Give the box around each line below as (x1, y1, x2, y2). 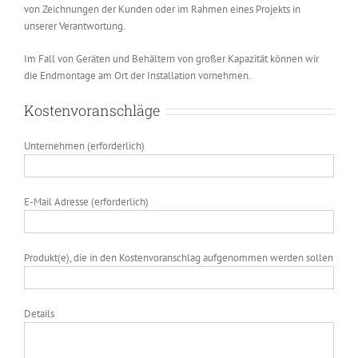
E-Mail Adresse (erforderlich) (24, 195, 149, 209)
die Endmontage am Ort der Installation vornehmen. (24, 69, 251, 82)
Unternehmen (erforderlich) (24, 139, 145, 153)
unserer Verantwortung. (24, 19, 125, 33)
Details (24, 307, 54, 320)
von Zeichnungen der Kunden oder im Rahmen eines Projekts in (24, 2, 300, 16)
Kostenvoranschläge (24, 101, 160, 120)
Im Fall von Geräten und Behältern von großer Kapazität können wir (24, 52, 319, 66)
